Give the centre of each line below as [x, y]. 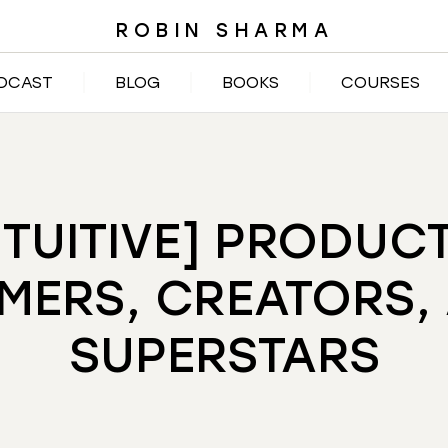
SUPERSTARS [224, 355]
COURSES [380, 82]
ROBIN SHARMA [224, 30]
